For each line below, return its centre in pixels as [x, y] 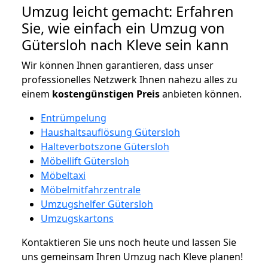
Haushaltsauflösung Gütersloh [110, 132]
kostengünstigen [93, 94]
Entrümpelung [74, 118]
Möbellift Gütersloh [85, 161]
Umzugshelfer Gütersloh [97, 204]
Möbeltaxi [63, 175]
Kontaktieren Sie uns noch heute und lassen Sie [129, 242]
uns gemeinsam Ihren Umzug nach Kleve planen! [132, 256]
